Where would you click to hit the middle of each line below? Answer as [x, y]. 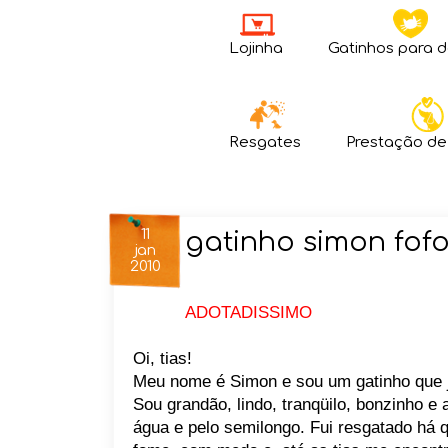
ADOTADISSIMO [248, 312]
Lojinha [256, 48]
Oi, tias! [162, 358]
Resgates [265, 142]
